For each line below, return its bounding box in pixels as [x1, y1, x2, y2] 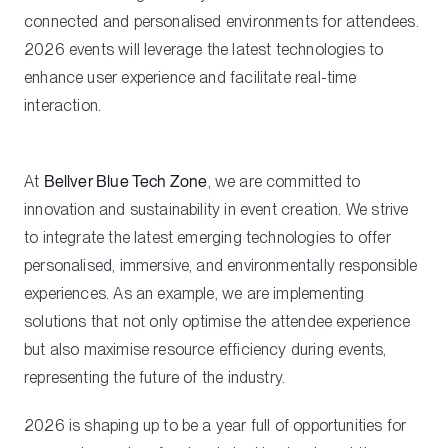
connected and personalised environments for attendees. [24, 11, 419, 31]
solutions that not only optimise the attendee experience [24, 311, 411, 331]
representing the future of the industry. [24, 367, 286, 387]
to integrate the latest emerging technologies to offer [24, 227, 391, 247]
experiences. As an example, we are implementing [24, 283, 365, 303]
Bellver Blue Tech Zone [43, 171, 208, 191]
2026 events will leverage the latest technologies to [24, 39, 384, 59]
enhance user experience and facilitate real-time [24, 67, 357, 87]
